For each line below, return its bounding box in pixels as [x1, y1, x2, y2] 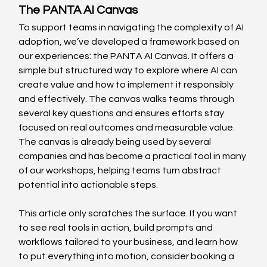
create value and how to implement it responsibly [18, 79, 236, 89]
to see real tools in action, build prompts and [18, 222, 215, 232]
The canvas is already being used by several [18, 136, 213, 147]
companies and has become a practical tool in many [18, 151, 249, 161]
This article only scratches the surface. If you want [18, 208, 240, 218]
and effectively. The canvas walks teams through [18, 94, 237, 104]
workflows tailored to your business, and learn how [18, 237, 240, 247]
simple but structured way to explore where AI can [18, 65, 240, 75]
